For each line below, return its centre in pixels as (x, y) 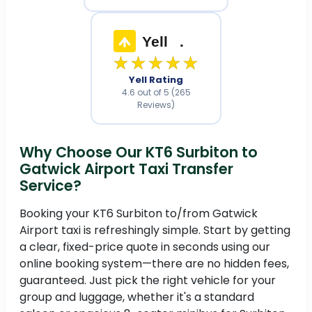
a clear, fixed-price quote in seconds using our (145, 247)
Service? (50, 186)
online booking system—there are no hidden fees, (154, 264)
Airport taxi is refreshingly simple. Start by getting (155, 231)
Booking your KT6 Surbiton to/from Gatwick (139, 214)
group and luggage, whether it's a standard (137, 297)
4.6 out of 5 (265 (156, 92)
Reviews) (156, 104)
